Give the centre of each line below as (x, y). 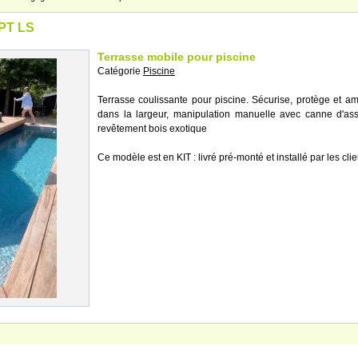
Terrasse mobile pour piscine (177, 57)
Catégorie (120, 71)
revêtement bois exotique (152, 129)
